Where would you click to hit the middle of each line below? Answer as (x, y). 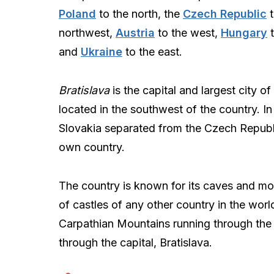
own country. (92, 147)
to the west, (188, 33)
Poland (77, 14)
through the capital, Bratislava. (135, 243)
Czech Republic (225, 14)
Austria (135, 33)
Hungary (244, 33)
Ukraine (102, 52)
